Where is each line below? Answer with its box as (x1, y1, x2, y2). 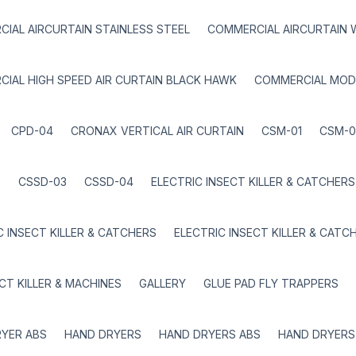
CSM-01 (261, 124, 302, 137)
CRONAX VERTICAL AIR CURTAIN (71, 124, 244, 137)
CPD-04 (11, 124, 53, 137)
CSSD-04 (84, 175, 133, 188)
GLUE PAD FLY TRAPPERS (203, 277, 339, 290)
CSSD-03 (18, 175, 67, 188)
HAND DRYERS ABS (159, 327, 261, 341)
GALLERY (139, 277, 186, 290)
